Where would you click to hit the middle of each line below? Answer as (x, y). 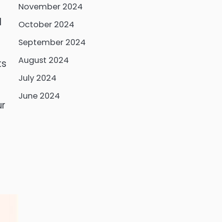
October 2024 (46, 25)
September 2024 (52, 42)
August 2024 (43, 60)
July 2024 (37, 78)
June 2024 (39, 96)
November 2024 (50, 7)
